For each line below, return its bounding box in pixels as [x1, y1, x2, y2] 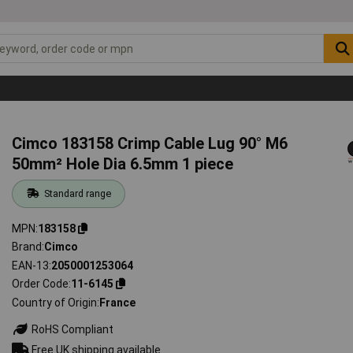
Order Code [12, 277, 69, 291]
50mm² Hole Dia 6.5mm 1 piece [12, 154, 234, 173]
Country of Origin [12, 295, 98, 309]
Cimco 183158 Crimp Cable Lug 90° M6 [12, 133, 288, 153]
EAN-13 [12, 258, 50, 272]
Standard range [43, 187, 111, 199]
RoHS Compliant [29, 322, 114, 336]
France [99, 295, 136, 309]
